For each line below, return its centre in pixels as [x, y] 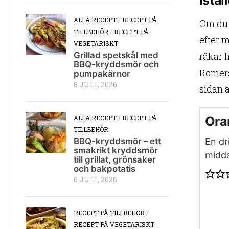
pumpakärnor [102, 74]
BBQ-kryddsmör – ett [117, 141]
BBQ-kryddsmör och [116, 65]
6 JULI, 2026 [95, 180]
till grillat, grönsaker [115, 160]
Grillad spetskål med [116, 55]
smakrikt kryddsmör [116, 151]
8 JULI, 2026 [95, 85]
